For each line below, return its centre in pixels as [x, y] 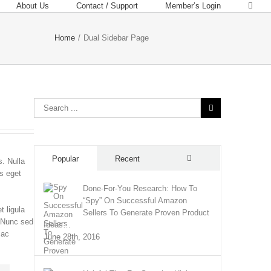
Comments [208, 181]
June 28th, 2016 [72, 237]
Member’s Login [193, 6]
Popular [66, 159]
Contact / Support [107, 6]
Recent [128, 159]
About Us [33, 6]
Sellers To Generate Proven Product [146, 213]
